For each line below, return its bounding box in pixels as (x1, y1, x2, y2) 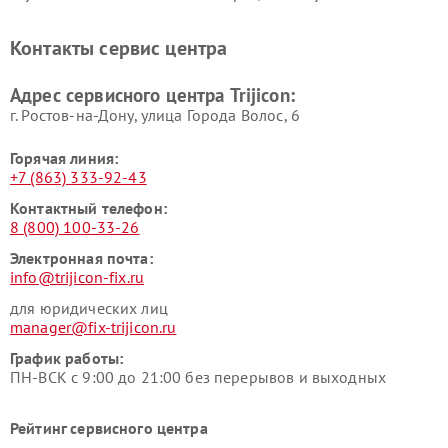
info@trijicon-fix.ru (10, 267, 144, 287)
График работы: (10, 348, 124, 368)
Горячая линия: (10, 148, 119, 168)
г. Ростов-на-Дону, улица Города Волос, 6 (10, 105, 300, 125)
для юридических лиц (10, 298, 168, 318)
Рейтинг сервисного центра (10, 418, 208, 438)
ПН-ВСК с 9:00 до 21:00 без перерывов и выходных (10, 367, 387, 387)
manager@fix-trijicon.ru (10, 317, 177, 337)
